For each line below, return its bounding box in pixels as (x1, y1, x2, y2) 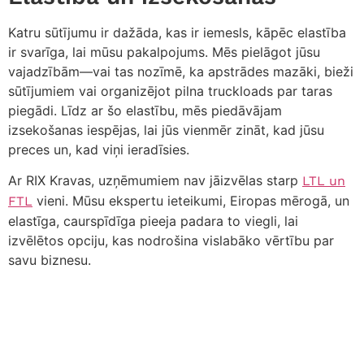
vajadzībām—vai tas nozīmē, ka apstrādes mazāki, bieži (8, 63, 353, 80)
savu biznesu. (8, 252, 91, 269)
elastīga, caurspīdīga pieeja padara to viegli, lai (8, 213, 298, 230)
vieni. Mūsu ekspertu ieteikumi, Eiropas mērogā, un (32, 193, 349, 210)
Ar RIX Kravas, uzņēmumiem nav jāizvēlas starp (8, 172, 302, 189)
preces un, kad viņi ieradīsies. (8, 141, 189, 158)
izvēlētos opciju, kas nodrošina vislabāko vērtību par (8, 232, 334, 249)
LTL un (302, 173, 345, 189)
